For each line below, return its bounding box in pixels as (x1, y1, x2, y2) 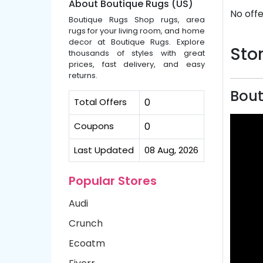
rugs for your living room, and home (69, 25, 205, 36)
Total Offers (74, 96, 127, 108)
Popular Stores (69, 173, 157, 189)
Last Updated (74, 144, 134, 156)
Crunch (69, 217, 103, 230)
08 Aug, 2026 (144, 144, 198, 156)
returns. (69, 70, 97, 81)
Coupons (74, 120, 114, 132)
